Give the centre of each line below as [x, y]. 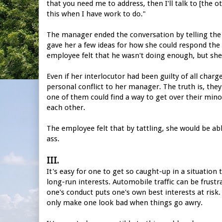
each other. [67, 107]
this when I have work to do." [96, 14]
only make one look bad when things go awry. [125, 202]
